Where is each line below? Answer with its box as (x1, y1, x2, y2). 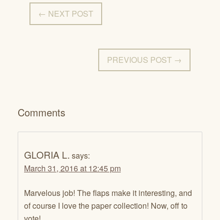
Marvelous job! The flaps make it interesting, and (24, 187, 192, 198)
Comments (18, 105, 65, 120)
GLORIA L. (24, 147, 70, 161)
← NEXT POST (38, 8, 93, 20)
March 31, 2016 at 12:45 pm (24, 162, 121, 174)
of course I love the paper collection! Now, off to (24, 199, 188, 211)
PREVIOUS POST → (107, 54, 182, 66)
